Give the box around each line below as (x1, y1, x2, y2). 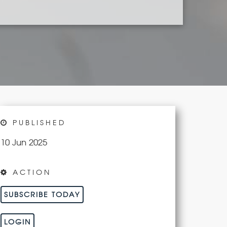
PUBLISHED (9, 118, 66, 127)
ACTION (9, 168, 51, 176)
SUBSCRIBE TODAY (4, 190, 80, 199)
